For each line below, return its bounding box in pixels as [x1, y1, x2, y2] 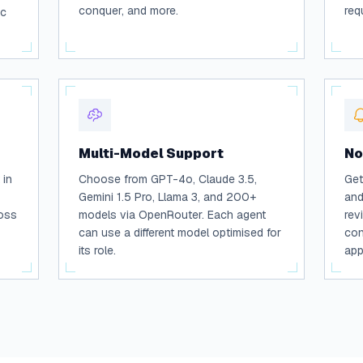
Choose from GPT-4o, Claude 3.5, [79, 172, 257, 186]
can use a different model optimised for [79, 225, 281, 240]
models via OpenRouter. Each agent [79, 207, 266, 222]
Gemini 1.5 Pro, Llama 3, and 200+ [79, 190, 256, 204]
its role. [79, 243, 116, 258]
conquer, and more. [79, 3, 178, 18]
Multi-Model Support [79, 145, 224, 162]
